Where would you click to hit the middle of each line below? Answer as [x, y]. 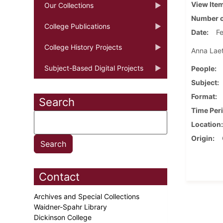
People [203, 68]
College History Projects [83, 47]
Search [57, 102]
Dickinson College [64, 217]
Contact [59, 176]
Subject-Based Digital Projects [94, 68]
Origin [202, 138]
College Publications [77, 26]
